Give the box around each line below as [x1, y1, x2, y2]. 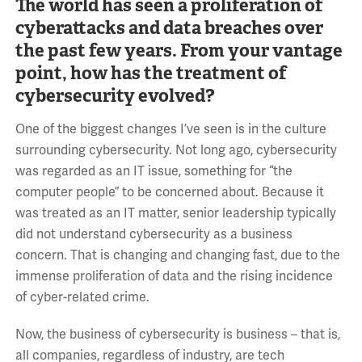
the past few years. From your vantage [15, 39, 343, 62]
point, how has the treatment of [15, 61, 287, 85]
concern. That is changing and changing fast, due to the [15, 247, 340, 264]
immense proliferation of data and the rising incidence [15, 268, 333, 285]
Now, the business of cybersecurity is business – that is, [15, 326, 340, 343]
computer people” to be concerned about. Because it [15, 184, 324, 201]
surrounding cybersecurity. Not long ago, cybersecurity [15, 142, 337, 159]
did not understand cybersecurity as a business [15, 226, 293, 243]
